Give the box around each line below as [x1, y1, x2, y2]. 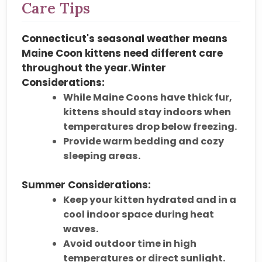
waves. [63, 222, 99, 236]
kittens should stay [63, 105, 164, 119]
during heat [153, 208, 215, 221]
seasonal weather [97, 31, 191, 46]
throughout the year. [22, 60, 132, 75]
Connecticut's [22, 31, 98, 46]
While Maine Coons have [63, 90, 188, 104]
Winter [131, 60, 167, 75]
